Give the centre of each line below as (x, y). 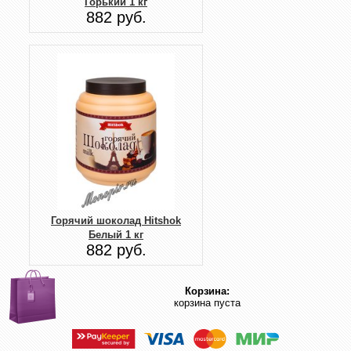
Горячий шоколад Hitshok (116, 220)
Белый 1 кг (116, 234)
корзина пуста (207, 303)
